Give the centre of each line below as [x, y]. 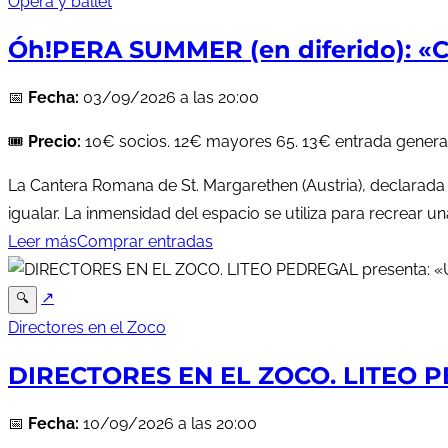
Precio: [54, 142]
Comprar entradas [145, 242]
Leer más [42, 242]
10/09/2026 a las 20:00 [168, 423]
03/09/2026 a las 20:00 [169, 98]
